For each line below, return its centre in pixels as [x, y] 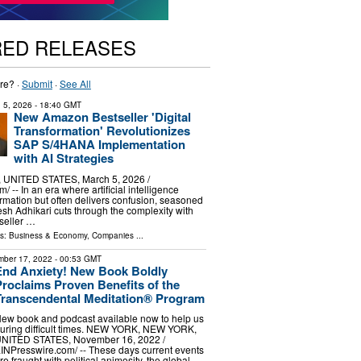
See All [75, 83]
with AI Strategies [63, 158]
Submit [37, 83]
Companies [112, 235]
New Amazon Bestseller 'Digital [102, 117]
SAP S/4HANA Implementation [99, 144]
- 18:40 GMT [56, 105]
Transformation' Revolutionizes [102, 131]
